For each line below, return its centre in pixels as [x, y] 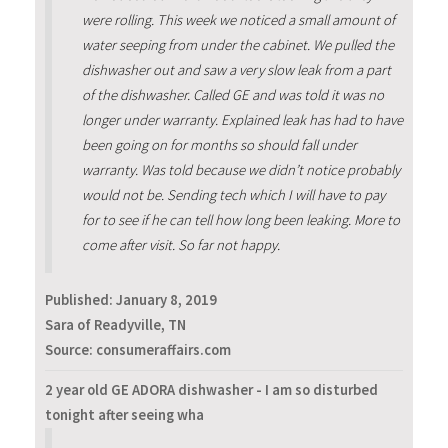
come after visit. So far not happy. [180, 245]
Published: [80, 299]
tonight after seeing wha [124, 415]
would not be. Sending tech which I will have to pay [233, 195]
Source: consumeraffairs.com [138, 349]
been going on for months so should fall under [219, 145]
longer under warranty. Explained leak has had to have [242, 120]
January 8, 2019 [166, 299]
